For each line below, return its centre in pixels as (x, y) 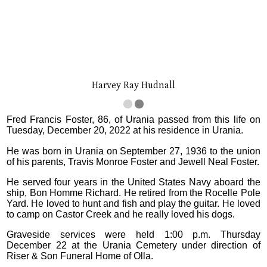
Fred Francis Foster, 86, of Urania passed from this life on (133, 120)
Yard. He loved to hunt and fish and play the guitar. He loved (133, 204)
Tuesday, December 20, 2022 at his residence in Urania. (125, 131)
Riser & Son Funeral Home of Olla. (80, 256)
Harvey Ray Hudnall (133, 86)
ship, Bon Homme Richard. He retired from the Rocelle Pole (133, 193)
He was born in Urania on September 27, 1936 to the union (133, 151)
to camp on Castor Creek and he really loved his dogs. (121, 215)
